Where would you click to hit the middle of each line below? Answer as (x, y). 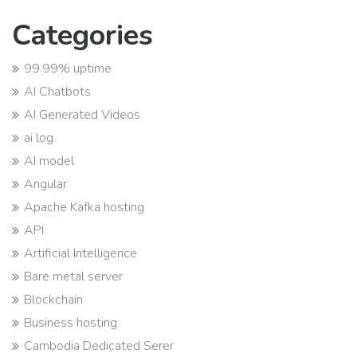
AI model (49, 161)
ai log (39, 137)
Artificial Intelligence (80, 253)
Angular (45, 184)
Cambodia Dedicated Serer (99, 345)
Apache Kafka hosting (84, 207)
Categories (82, 35)
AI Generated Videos (82, 114)
